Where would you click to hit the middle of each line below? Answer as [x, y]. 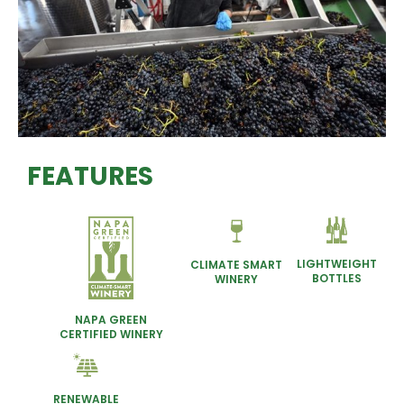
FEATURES [90, 176]
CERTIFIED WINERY [111, 334]
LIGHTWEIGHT [336, 263]
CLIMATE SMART [236, 264]
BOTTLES [336, 278]
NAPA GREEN [111, 319]
